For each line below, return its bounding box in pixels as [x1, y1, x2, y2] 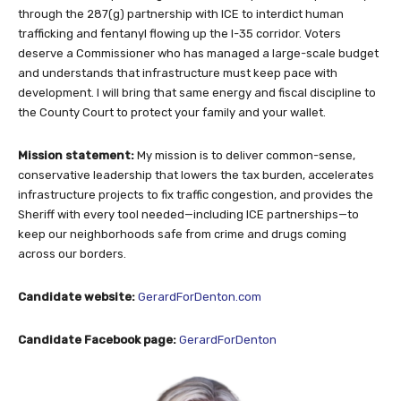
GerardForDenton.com [138, 289, 261, 303]
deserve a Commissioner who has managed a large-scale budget [18, 46, 379, 60]
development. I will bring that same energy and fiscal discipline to [18, 85, 376, 99]
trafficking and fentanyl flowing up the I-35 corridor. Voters [18, 26, 341, 40]
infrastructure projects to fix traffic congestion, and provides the [18, 187, 373, 201]
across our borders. [18, 246, 126, 260]
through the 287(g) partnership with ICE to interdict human [18, 6, 344, 21]
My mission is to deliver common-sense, [137, 148, 355, 162]
